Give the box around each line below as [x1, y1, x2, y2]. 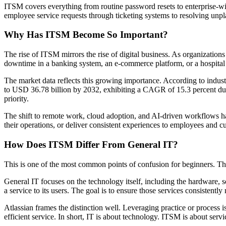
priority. [4, 94, 29, 103]
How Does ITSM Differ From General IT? [4, 139, 178, 150]
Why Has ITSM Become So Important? [4, 29, 168, 40]
